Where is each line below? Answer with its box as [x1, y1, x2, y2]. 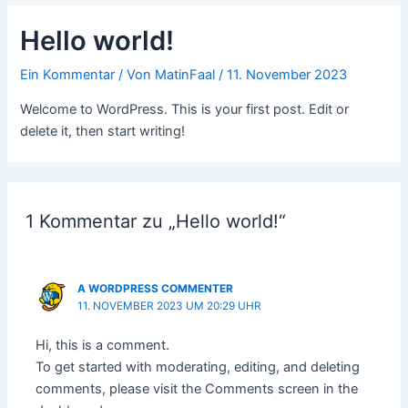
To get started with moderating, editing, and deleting [36, 359, 361, 376]
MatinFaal [155, 66, 219, 84]
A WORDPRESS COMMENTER [77, 281, 234, 295]
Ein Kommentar [20, 66, 116, 84]
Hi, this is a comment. [36, 337, 170, 354]
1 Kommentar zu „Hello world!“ [25, 209, 286, 232]
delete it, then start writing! [20, 122, 186, 139]
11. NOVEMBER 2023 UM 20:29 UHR [77, 299, 262, 312]
